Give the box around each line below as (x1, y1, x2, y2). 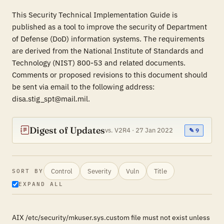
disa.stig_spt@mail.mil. (12, 94, 90, 103)
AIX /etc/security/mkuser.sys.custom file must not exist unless (12, 213, 210, 222)
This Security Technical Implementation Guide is (12, 10, 177, 19)
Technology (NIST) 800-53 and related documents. (12, 58, 185, 67)
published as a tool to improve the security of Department (12, 22, 207, 31)
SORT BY (12, 167, 43, 174)
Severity (87, 166, 111, 175)
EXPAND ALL (18, 180, 63, 187)
